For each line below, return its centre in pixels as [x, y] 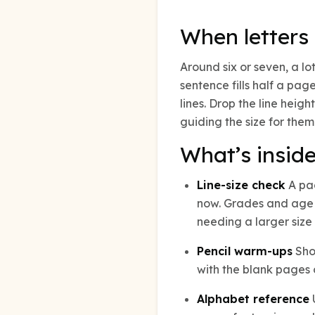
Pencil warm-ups [245, 251]
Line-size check [241, 185]
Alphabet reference [253, 299]
